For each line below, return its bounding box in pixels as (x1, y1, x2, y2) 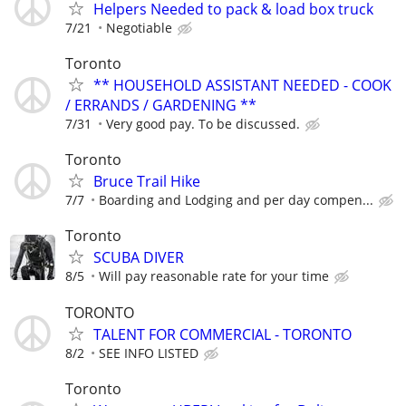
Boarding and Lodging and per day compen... (99, 191, 373, 209)
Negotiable (106, 18, 172, 36)
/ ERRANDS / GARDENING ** (65, 95, 256, 115)
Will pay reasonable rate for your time (99, 267, 329, 285)
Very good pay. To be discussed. (106, 115, 300, 132)
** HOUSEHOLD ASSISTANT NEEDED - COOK (93, 75, 391, 95)
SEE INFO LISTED (99, 343, 198, 362)
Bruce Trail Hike (93, 171, 200, 192)
